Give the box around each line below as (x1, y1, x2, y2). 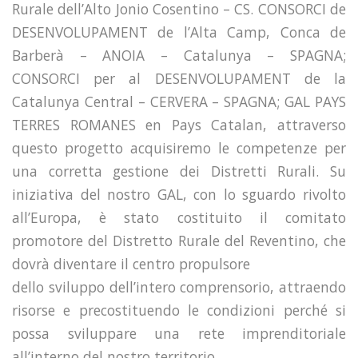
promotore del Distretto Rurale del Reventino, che (12, 230, 346, 250)
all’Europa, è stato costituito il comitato (12, 207, 346, 227)
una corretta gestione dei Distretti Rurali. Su (12, 161, 346, 181)
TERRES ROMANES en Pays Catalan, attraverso (12, 114, 346, 134)
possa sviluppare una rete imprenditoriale (12, 323, 346, 343)
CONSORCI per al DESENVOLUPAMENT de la (12, 68, 346, 88)
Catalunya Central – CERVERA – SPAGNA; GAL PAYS (12, 91, 346, 111)
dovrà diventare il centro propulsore (12, 253, 250, 273)
